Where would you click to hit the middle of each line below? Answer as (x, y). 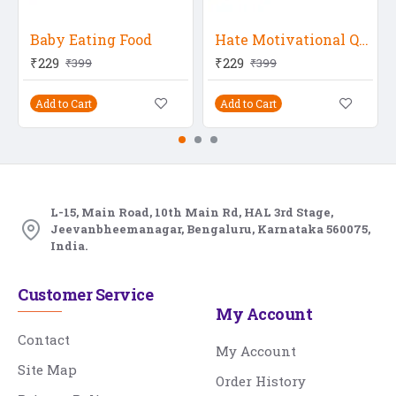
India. (69, 246)
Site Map (47, 369)
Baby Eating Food (91, 39)
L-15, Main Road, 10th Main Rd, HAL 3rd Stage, (192, 212)
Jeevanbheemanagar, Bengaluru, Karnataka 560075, (210, 229)
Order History (261, 381)
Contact (44, 339)
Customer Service (85, 294)
